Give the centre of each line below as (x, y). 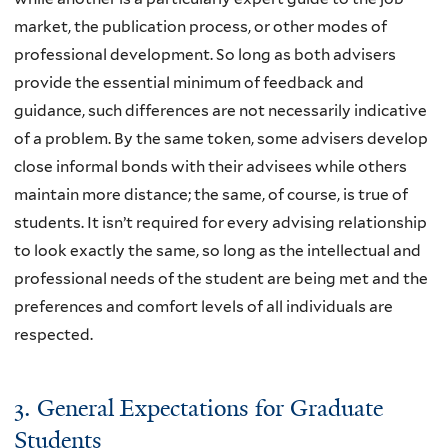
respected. (53, 335)
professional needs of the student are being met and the (221, 279)
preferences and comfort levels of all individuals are (203, 307)
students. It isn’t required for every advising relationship (220, 223)
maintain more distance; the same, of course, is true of (211, 195)
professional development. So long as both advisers (205, 55)
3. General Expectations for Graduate (198, 408)
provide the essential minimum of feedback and (189, 83)
